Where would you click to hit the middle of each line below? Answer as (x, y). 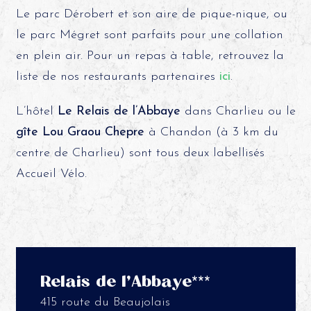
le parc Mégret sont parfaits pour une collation (149, 35)
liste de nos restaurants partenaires (117, 76)
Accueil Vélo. (51, 174)
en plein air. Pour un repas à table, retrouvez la (150, 56)
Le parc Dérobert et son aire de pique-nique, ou (151, 14)
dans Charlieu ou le (238, 111)
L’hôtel (36, 111)
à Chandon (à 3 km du (211, 132)
